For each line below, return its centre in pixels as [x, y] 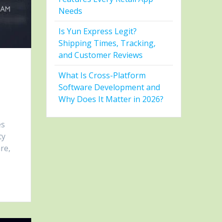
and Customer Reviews [101, 55]
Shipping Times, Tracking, [107, 43]
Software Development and [110, 87]
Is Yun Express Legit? [98, 31]
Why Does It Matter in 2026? [111, 99]
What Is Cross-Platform [102, 76]
